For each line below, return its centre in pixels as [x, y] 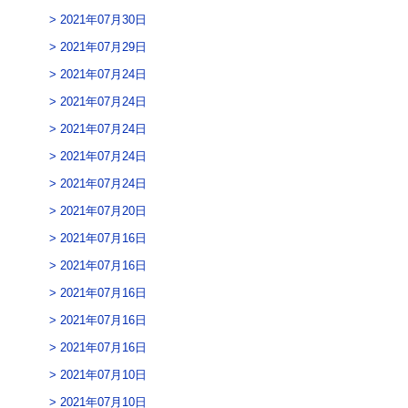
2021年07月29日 [103, 47]
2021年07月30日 [103, 20]
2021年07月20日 [103, 211]
